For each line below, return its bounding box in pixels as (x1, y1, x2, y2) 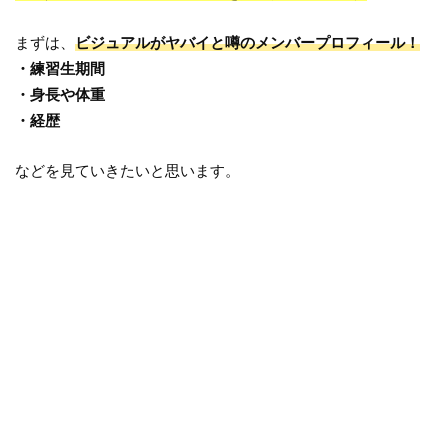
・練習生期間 (15, 59, 106, 77)
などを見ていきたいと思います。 (15, 162, 241, 180)
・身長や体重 (15, 85, 106, 103)
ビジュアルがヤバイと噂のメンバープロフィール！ (75, 33, 421, 51)
